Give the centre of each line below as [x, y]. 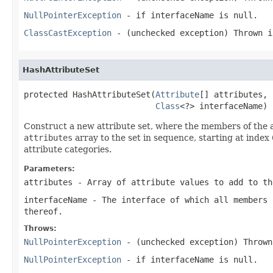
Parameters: [49, 168]
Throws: [40, 228]
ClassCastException [68, 33]
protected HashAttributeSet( [90, 94]
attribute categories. [68, 149]
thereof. [43, 211]
